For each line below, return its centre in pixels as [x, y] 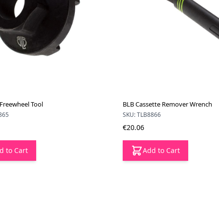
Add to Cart [161, 150]
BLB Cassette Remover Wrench [167, 104]
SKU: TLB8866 [142, 114]
